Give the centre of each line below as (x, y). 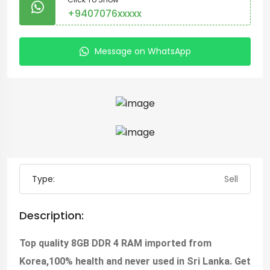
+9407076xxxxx (105, 13)
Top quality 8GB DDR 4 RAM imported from (115, 243)
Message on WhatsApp (143, 51)
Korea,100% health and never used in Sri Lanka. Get (135, 262)
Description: (52, 216)
